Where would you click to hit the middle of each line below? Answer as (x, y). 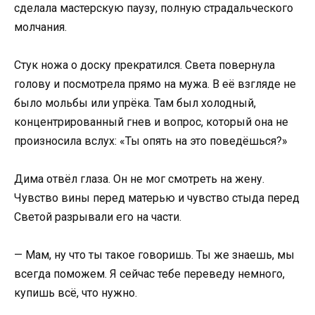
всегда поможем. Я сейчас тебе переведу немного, (149, 274)
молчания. (40, 27)
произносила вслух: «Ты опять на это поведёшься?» (151, 141)
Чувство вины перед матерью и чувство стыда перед (157, 198)
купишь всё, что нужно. (76, 293)
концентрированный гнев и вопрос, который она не (151, 122)
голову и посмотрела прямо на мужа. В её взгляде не (155, 84)
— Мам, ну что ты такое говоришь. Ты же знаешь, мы (154, 255)
